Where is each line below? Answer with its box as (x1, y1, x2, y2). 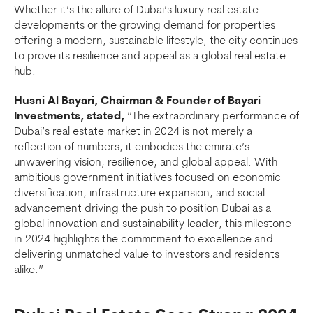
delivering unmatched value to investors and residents (14, 249, 279, 261)
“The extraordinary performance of (124, 110, 299, 122)
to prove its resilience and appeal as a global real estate (14, 50, 286, 62)
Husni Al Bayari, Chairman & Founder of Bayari (14, 95, 261, 107)
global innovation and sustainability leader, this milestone (14, 218, 291, 230)
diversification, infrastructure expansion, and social (14, 187, 265, 199)
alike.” (14, 264, 43, 276)
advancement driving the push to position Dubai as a (14, 203, 271, 214)
